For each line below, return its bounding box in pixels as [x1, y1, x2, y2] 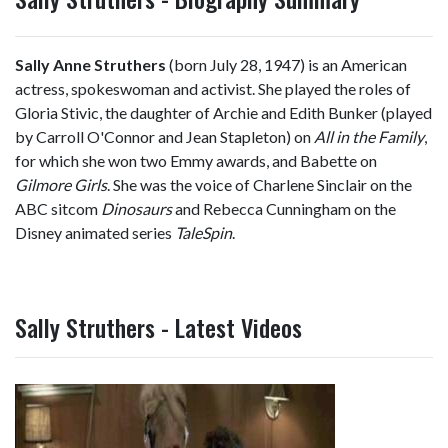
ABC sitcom [15, 199, 101, 218]
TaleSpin [175, 223, 232, 242]
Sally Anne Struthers [15, 55, 166, 74]
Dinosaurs [101, 199, 172, 218]
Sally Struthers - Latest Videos [15, 309, 302, 345]
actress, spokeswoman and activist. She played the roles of [15, 79, 411, 98]
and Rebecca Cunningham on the [172, 199, 396, 218]
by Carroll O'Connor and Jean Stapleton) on [15, 127, 314, 146]
